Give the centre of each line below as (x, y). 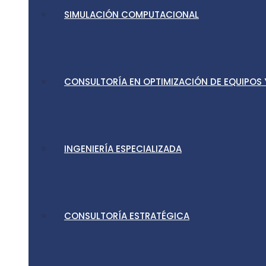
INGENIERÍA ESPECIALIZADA (123, 149)
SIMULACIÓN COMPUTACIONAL (132, 15)
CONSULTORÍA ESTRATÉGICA (127, 216)
